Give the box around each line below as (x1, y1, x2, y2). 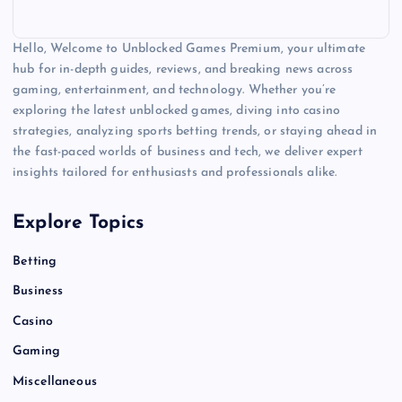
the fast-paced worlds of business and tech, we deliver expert (13, 145, 363, 160)
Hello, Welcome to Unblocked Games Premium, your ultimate (13, 42, 365, 57)
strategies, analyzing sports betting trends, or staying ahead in (13, 125, 378, 139)
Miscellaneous (13, 374, 97, 389)
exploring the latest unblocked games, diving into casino (13, 104, 340, 118)
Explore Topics (13, 213, 144, 232)
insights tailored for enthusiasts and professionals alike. (13, 166, 337, 180)
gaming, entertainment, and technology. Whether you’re (13, 83, 336, 98)
